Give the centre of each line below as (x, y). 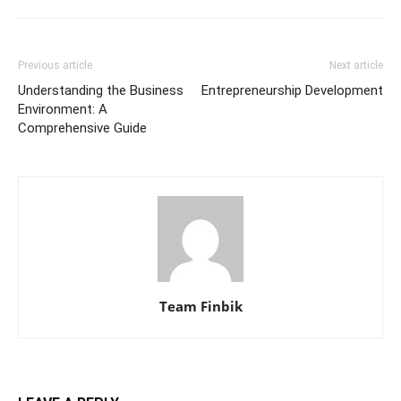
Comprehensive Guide (82, 128)
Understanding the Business (101, 91)
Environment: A (63, 110)
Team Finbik (200, 307)
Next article (356, 66)
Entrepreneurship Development (292, 91)
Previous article (55, 66)
